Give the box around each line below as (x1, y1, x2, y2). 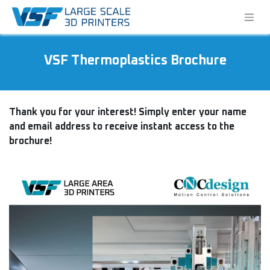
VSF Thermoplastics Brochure (43, 54, 227, 67)
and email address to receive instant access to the (9, 122, 234, 131)
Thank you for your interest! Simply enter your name (9, 107, 246, 117)
